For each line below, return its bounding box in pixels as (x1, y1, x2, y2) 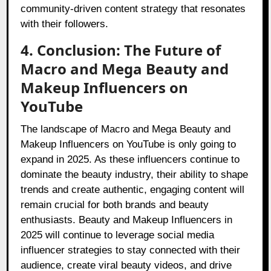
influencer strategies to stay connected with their (21, 244, 241, 256)
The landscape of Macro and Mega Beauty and (21, 123, 231, 135)
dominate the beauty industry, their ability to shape (21, 169, 249, 181)
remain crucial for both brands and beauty (21, 199, 209, 211)
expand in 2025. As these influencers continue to (21, 154, 240, 166)
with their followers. (21, 18, 109, 30)
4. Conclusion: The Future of (21, 40, 221, 60)
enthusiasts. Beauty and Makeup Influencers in (21, 214, 233, 226)
